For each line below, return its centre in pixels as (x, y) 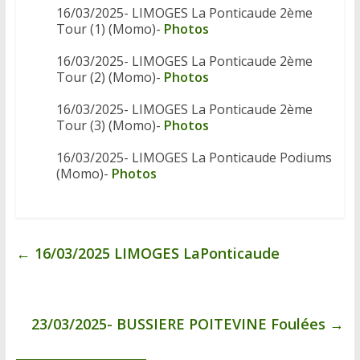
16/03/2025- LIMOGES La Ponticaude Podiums (194, 158)
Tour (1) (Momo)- (110, 29)
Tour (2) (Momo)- (110, 78)
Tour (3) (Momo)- (110, 126)
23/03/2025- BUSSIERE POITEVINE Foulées (181, 324)
